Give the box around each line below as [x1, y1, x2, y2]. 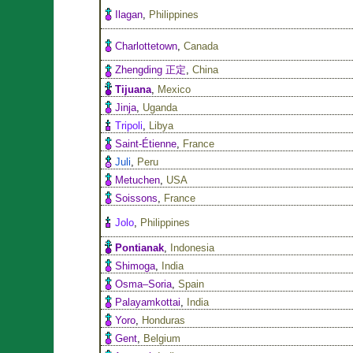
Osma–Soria [115, 277, 173, 290]
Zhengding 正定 [115, 63, 187, 76]
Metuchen [115, 173, 161, 186]
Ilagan [115, 8, 143, 20]
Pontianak [115, 241, 165, 254]
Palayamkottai [115, 295, 181, 308]
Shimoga [115, 259, 156, 272]
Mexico [158, 83, 191, 95]
